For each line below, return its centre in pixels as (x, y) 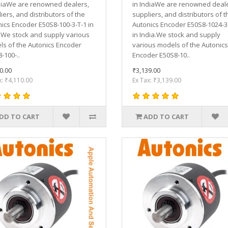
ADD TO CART (166, 116)
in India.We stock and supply (176, 34)
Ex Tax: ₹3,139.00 (157, 80)
